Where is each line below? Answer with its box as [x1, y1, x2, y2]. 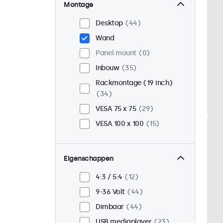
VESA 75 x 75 [96, 105, 136, 113]
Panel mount [96, 49, 136, 58]
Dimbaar [96, 203, 124, 212]
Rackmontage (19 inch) [96, 79, 173, 88]
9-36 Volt [96, 188, 125, 197]
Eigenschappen [64, 154, 113, 163]
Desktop [96, 19, 123, 28]
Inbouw [96, 64, 119, 73]
